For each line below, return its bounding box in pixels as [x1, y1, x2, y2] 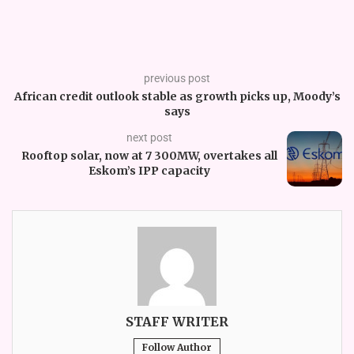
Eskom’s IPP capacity [88, 163, 210, 178]
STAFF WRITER [126, 313, 228, 330]
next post [126, 130, 172, 144]
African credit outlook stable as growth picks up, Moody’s [13, 88, 341, 104]
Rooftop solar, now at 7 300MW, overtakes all [21, 148, 277, 163]
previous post [144, 71, 210, 85]
